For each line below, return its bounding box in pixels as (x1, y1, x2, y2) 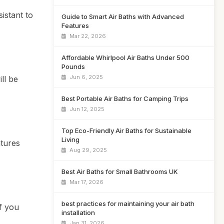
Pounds (61, 62, 85, 70)
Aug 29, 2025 (68, 146, 107, 153)
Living (61, 135, 79, 143)
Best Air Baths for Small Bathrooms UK (61, 167, 178, 175)
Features (61, 21, 89, 29)
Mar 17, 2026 (68, 178, 103, 185)
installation (61, 208, 95, 216)
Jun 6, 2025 (68, 73, 103, 80)
